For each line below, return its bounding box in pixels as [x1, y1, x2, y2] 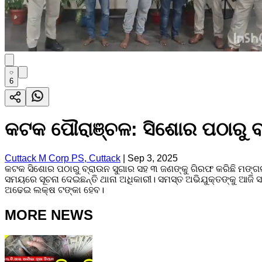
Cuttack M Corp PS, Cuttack [5, 153, 120, 163]
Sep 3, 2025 [127, 153, 178, 163]
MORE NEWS [5, 206, 93, 223]
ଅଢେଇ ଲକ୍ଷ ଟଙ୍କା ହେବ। [5, 184, 104, 195]
